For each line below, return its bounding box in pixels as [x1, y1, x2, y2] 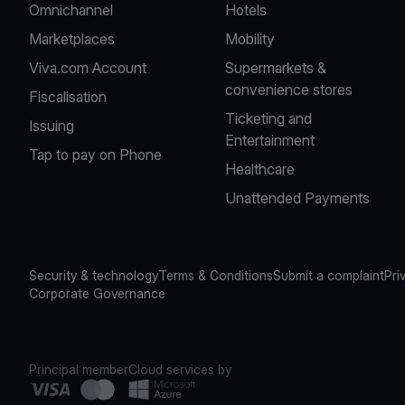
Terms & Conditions [158, 268, 273, 283]
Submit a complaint [273, 268, 384, 283]
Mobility [225, 30, 276, 48]
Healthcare [225, 160, 296, 178]
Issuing [29, 117, 74, 135]
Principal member [29, 362, 128, 377]
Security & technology [29, 268, 158, 283]
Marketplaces [29, 30, 115, 48]
